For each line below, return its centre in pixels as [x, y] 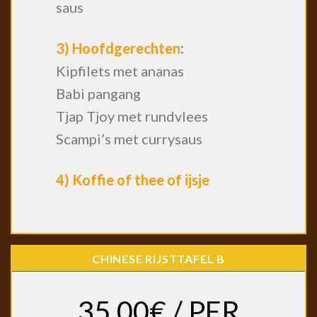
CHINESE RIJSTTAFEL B [158, 259]
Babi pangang [99, 93]
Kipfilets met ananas [120, 70]
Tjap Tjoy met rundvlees [132, 116]
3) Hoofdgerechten [119, 48]
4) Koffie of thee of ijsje [133, 179]
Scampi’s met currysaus [129, 138]
